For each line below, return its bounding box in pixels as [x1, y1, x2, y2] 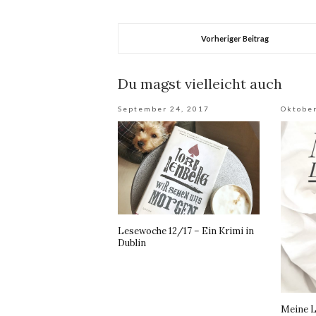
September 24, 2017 [118, 104, 209, 114]
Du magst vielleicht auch [118, 75, 282, 93]
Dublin [118, 237, 146, 250]
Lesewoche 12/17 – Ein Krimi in [118, 225, 254, 238]
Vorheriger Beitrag [200, 34, 269, 44]
